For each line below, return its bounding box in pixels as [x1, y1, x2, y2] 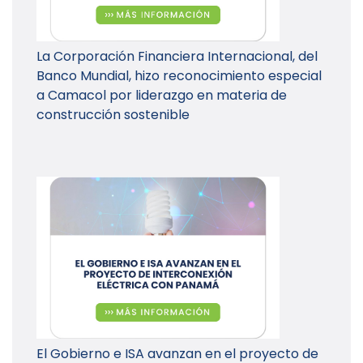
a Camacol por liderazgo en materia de [36, 86, 287, 105]
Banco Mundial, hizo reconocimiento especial [36, 66, 322, 86]
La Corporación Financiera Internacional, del [36, 47, 318, 66]
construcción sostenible [36, 105, 190, 125]
